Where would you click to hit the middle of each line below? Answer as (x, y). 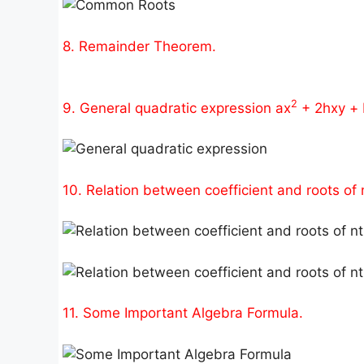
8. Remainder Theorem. (139, 46)
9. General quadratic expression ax (177, 108)
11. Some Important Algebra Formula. (183, 313)
